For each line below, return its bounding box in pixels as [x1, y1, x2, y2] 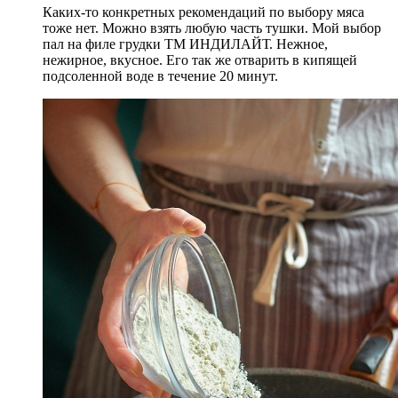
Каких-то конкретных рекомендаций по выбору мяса [43, 4, 364, 20]
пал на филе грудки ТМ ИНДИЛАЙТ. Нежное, [43, 36, 328, 52]
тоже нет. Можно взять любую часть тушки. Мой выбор [43, 20, 381, 36]
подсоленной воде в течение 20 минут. [43, 68, 278, 84]
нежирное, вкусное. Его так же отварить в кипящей [43, 52, 357, 68]
